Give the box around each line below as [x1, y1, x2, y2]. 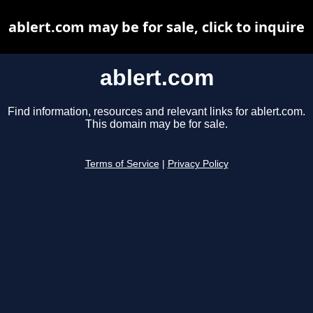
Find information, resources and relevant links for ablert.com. [8, 105, 305, 118]
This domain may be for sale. [85, 118, 228, 131]
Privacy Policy [167, 159, 228, 170]
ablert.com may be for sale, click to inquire [8, 17, 305, 36]
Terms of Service [85, 159, 159, 170]
